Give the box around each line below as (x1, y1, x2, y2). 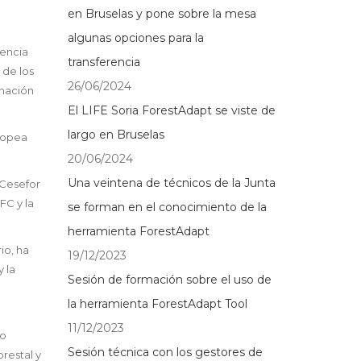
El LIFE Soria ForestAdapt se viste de (67, 103, 276, 118)
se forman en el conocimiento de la (67, 200, 267, 214)
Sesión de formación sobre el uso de (67, 272, 272, 287)
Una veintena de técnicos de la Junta (67, 176, 276, 190)
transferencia (67, 55, 140, 69)
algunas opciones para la (67, 31, 204, 45)
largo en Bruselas (67, 127, 164, 142)
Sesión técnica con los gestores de (67, 345, 263, 359)
